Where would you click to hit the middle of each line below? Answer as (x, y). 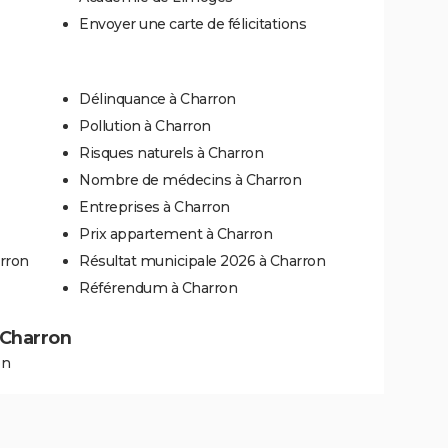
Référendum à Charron (158, 287)
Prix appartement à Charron (175, 233)
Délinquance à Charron (157, 98)
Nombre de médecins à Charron (190, 179)
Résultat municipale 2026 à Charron (202, 260)
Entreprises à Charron (154, 206)
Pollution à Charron (145, 125)
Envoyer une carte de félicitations (192, 23)
